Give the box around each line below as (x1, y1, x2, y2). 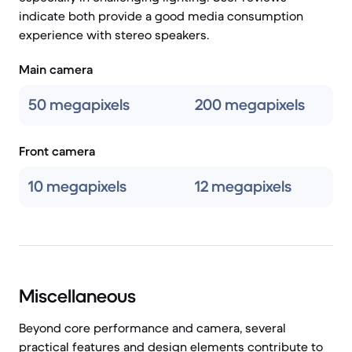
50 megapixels (28, 95, 130, 115)
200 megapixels (195, 95, 305, 115)
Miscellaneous (19, 284, 136, 308)
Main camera (19, 61, 93, 77)
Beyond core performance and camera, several (19, 320, 286, 335)
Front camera (19, 143, 95, 159)
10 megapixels (28, 177, 126, 196)
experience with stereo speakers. (19, 27, 209, 42)
